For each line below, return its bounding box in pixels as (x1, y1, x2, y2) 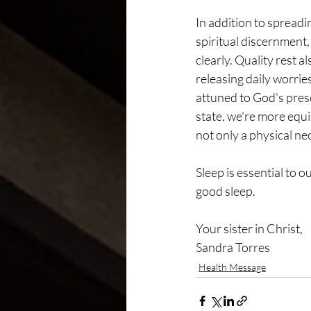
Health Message (199, 261, 266, 273)
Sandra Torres (196, 239, 270, 255)
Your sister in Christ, (196, 221, 303, 236)
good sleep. (196, 183, 255, 199)
